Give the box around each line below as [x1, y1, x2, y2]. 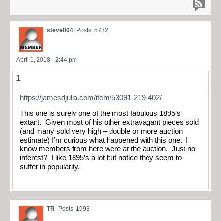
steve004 [47, 26, 73, 34]
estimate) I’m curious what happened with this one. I [20, 136, 188, 145]
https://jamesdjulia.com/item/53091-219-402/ [20, 93, 162, 102]
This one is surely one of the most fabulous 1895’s [20, 110, 181, 118]
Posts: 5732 [76, 26, 108, 34]
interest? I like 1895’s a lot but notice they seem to [20, 154, 182, 162]
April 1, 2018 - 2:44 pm [16, 56, 77, 63]
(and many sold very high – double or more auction [20, 127, 183, 136]
